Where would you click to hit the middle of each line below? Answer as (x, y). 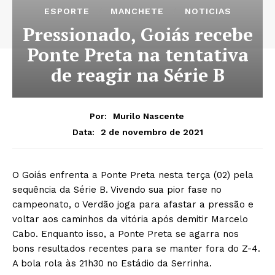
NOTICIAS (208, 11)
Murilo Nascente (148, 116)
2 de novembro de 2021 (152, 132)
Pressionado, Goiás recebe (137, 35)
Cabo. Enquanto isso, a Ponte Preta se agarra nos (126, 234)
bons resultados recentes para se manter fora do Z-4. (136, 249)
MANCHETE (137, 11)
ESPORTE (67, 11)
